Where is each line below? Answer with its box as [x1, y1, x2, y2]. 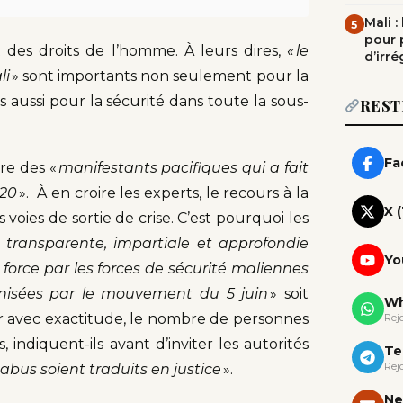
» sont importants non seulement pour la [10, 67, 309, 85]
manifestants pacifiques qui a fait [58, 159, 309, 177]
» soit [268, 285, 309, 303]
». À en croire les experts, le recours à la [17, 184, 309, 202]
